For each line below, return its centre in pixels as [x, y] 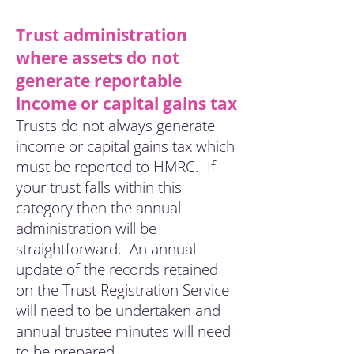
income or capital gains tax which [125, 146]
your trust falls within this [99, 187]
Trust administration [102, 35]
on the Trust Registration [99, 290]
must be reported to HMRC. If [116, 167]
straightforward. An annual [106, 249]
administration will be [86, 228]
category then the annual [98, 208]
